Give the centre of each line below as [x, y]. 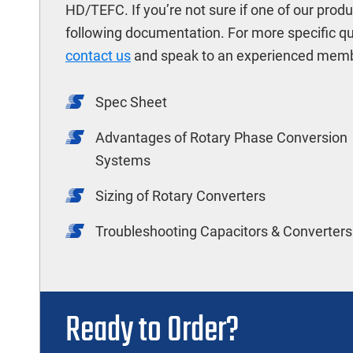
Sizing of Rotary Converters [180, 196]
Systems [123, 160]
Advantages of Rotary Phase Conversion [221, 137]
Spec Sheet [131, 102]
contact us [98, 56]
